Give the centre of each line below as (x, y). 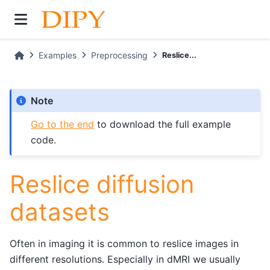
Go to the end (63, 124)
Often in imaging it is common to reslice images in (124, 244)
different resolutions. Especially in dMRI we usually (125, 259)
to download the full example (163, 124)
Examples (57, 55)
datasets (60, 212)
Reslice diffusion (102, 184)
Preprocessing (119, 55)
